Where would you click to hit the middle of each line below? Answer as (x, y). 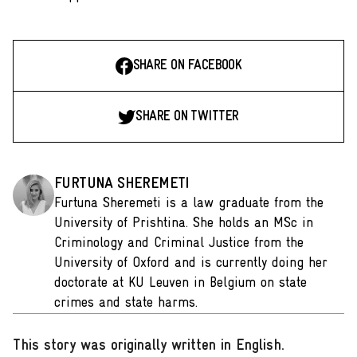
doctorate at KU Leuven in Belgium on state (180, 283)
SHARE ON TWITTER (187, 117)
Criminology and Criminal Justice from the (179, 243)
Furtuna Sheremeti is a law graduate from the (189, 204)
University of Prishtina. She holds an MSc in (184, 224)
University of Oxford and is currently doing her (191, 263)
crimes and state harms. (126, 303)
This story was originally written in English (147, 346)
